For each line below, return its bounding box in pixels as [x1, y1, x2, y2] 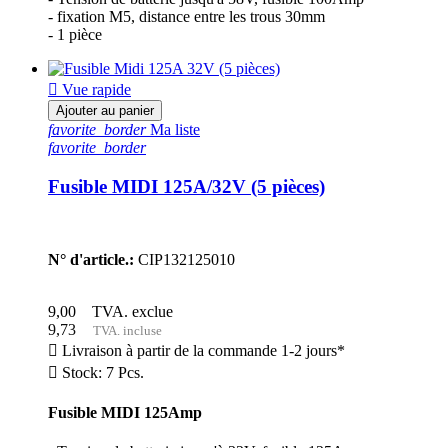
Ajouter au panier [56, 103, 154, 119]
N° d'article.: [48, 250, 134, 268]
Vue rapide [58, 81, 131, 99]
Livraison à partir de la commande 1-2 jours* [58, 341, 345, 359]
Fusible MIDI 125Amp [48, 404, 202, 422]
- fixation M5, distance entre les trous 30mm [48, 8, 325, 26]
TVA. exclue [84, 302, 173, 320]
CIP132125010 [134, 250, 235, 268]
